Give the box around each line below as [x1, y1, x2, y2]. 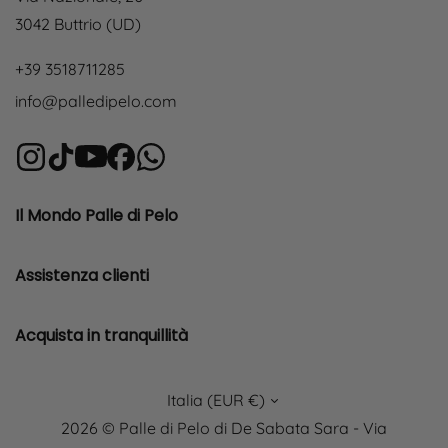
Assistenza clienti [15, 264, 149, 287]
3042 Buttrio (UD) [15, 14, 141, 34]
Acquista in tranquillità [15, 324, 188, 347]
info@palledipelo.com [15, 91, 177, 111]
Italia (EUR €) [167, 390, 269, 410]
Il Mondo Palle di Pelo [15, 204, 178, 227]
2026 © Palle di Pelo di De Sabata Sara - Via [61, 418, 387, 438]
